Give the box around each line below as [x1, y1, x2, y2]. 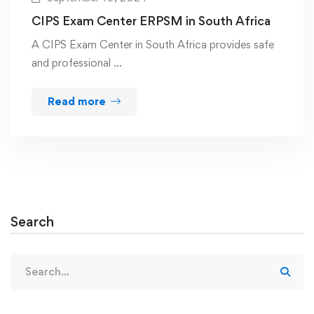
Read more [48, 94, 106, 108]
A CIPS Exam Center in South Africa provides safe [32, 37, 274, 51]
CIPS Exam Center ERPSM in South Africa [32, 13, 271, 28]
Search [11, 212, 54, 230]
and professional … [32, 55, 122, 69]
